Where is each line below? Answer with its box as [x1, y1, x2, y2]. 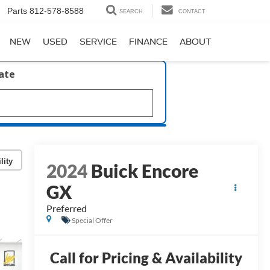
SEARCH [119, 8, 143, 15]
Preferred [46, 202, 87, 215]
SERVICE [80, 37, 117, 47]
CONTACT [178, 8, 206, 15]
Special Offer [71, 215, 113, 225]
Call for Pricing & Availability [49, 249, 242, 267]
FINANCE [129, 37, 168, 47]
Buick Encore [90, 160, 198, 182]
